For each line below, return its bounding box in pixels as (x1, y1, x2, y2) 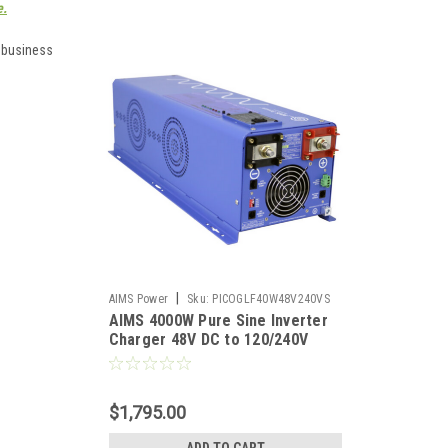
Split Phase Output (108, 349, 240, 368)
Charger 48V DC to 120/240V (108, 330, 308, 349)
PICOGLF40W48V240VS (212, 292, 330, 306)
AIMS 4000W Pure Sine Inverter (108, 311, 328, 330)
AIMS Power (108, 292, 168, 306)
